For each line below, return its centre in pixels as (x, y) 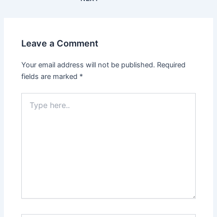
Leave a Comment (60, 43)
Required (171, 65)
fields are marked (51, 77)
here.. (30, 107)
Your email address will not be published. (88, 65)
